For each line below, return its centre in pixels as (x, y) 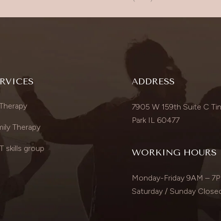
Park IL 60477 (155, 120)
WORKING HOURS (174, 152)
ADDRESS (153, 81)
